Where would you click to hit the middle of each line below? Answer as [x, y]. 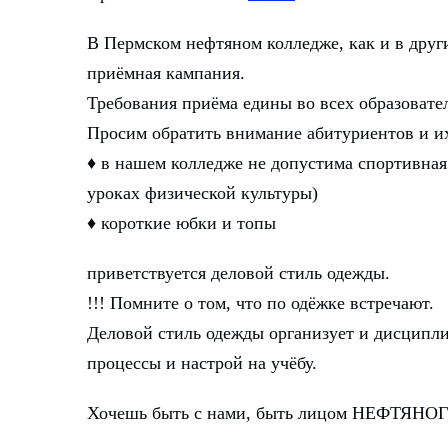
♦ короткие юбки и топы [181, 223]
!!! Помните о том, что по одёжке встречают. [260, 303]
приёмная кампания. [166, 73]
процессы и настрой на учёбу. [202, 363]
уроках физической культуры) [202, 193]
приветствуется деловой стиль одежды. [238, 273]
